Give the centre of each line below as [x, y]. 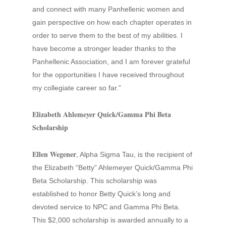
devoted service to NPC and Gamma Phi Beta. [106, 207]
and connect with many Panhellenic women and [108, 9]
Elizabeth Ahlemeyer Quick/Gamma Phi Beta [102, 114]
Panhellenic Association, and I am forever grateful [111, 62]
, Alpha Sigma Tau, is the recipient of [134, 154]
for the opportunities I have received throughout [108, 75]
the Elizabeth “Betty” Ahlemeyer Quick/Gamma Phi [112, 167]
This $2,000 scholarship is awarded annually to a [110, 220]
